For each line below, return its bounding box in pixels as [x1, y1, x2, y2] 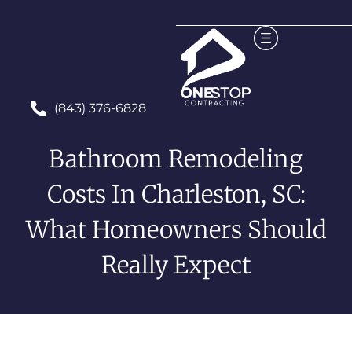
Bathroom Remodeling [49, 144, 303, 174]
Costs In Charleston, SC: [46, 179, 306, 209]
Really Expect [101, 250, 251, 280]
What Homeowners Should [25, 214, 327, 244]
